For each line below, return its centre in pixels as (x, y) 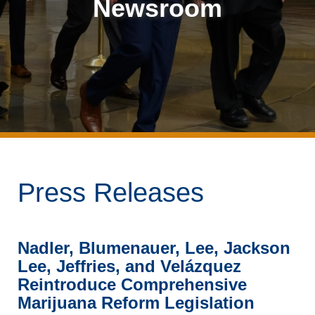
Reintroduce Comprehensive (132, 284)
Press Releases (111, 193)
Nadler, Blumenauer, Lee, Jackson (154, 248)
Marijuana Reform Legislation (136, 303)
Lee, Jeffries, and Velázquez (129, 266)
